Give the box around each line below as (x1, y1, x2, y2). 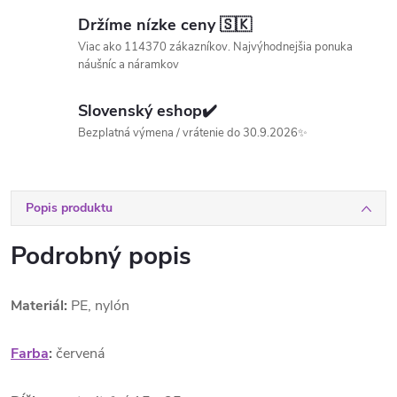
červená (56, 344, 105, 363)
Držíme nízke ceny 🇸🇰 (78, 14, 252, 35)
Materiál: (11, 296, 71, 315)
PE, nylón (71, 296, 129, 315)
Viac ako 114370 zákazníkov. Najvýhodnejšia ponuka (78, 39, 353, 55)
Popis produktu (26, 199, 113, 216)
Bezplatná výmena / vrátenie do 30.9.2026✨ (78, 125, 307, 141)
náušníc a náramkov (78, 57, 179, 73)
